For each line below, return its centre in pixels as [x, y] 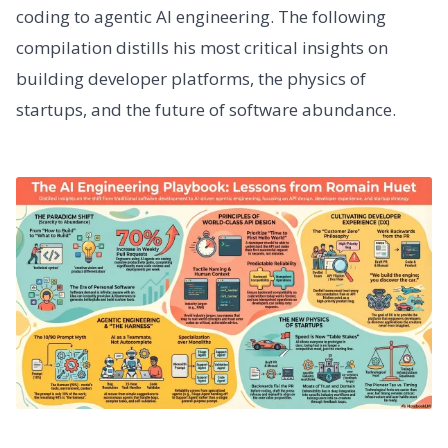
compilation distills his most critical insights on [202, 48]
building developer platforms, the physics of [191, 79]
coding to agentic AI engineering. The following [201, 17]
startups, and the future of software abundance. [206, 110]
